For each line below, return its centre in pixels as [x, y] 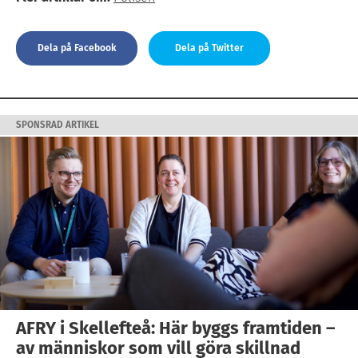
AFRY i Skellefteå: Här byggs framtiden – [175, 328]
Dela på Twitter [209, 48]
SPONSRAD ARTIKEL [58, 124]
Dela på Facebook [77, 48]
